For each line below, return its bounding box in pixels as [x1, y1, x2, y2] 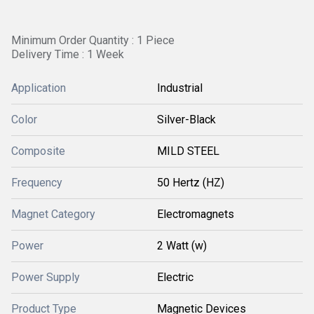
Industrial [157, 81, 203, 95]
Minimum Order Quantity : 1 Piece [11, 34, 175, 47]
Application [11, 81, 66, 95]
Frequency [11, 176, 62, 189]
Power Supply [11, 271, 80, 284]
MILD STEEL [157, 144, 219, 158]
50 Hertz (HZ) [157, 176, 224, 189]
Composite [11, 144, 65, 158]
